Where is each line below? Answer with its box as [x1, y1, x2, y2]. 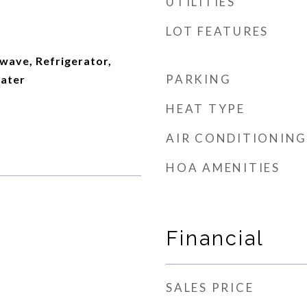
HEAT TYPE [166, 101, 245, 116]
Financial [166, 227, 265, 250]
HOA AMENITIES [166, 160, 280, 175]
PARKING [166, 72, 232, 86]
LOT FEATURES [166, 24, 269, 38]
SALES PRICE [166, 280, 254, 295]
